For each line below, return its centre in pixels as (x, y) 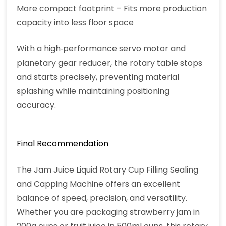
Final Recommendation (63, 144)
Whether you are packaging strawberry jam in (108, 212)
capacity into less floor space (75, 23)
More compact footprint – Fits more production (112, 9)
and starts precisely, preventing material (98, 77)
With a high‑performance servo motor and (101, 49)
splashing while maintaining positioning (93, 91)
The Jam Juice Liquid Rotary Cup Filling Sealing (108, 170)
